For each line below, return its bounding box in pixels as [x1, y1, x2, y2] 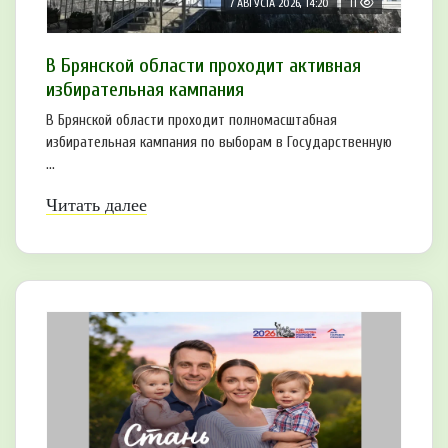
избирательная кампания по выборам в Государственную [46, 133, 392, 151]
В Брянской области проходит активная [46, 53, 361, 77]
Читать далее [46, 194, 147, 215]
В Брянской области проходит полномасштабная [46, 111, 337, 129]
